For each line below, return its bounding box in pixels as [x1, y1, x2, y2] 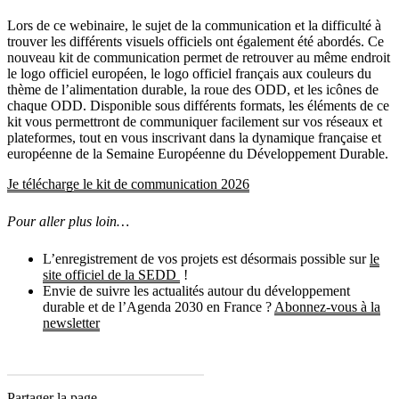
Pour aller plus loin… [7, 214, 129, 230]
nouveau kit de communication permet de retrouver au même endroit [7, 50, 390, 66]
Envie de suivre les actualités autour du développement [43, 283, 350, 299]
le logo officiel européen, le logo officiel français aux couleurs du [7, 66, 371, 82]
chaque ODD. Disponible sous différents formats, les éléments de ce [7, 98, 389, 114]
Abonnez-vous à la [274, 299, 380, 315]
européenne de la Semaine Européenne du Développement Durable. [7, 146, 388, 162]
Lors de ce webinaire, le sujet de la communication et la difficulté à [7, 18, 381, 34]
